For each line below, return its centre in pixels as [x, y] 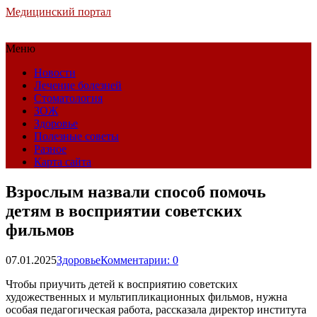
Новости [55, 73]
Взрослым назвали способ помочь [136, 191]
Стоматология [68, 98]
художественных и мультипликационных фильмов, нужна [146, 296]
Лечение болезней [78, 85]
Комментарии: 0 [139, 260]
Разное [50, 149]
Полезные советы [76, 136]
